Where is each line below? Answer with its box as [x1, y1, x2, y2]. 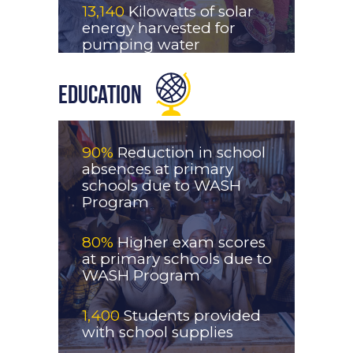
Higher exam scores [113, 233, 266, 252]
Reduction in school [117, 143, 266, 162]
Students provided [124, 307, 261, 325]
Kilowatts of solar [128, 2, 254, 21]
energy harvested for [82, 19, 236, 38]
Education [58, 84, 150, 110]
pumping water [82, 35, 204, 54]
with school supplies [82, 323, 233, 342]
